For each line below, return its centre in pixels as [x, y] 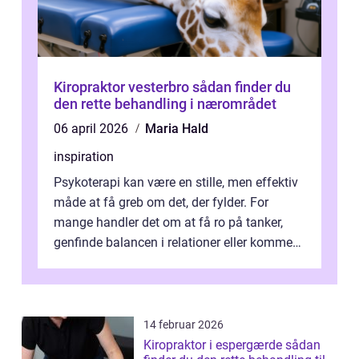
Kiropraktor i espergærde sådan [214, 345]
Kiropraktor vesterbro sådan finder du [123, 87]
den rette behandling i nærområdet [165, 104]
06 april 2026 [93, 129]
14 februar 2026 [184, 325]
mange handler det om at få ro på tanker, [168, 223]
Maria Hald [177, 129]
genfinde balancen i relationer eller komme [173, 243]
